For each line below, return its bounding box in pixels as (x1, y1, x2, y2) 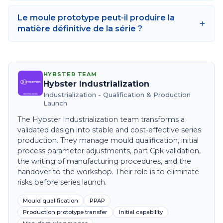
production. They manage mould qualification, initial (17, 136, 199, 145)
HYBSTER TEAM (43, 70, 98, 78)
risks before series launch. (17, 178, 107, 187)
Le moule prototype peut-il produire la (17, 13, 175, 23)
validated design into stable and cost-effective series (17, 125, 201, 135)
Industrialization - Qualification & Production (43, 90, 191, 99)
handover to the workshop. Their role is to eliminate (17, 167, 199, 177)
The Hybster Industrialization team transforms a (17, 115, 185, 124)
